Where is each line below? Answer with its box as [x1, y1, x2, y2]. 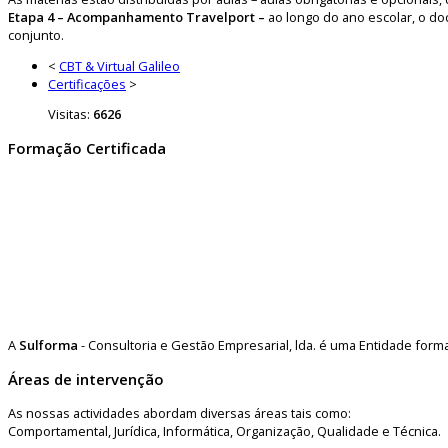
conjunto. [8, 25, 64, 44]
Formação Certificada [8, 138, 166, 159]
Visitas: [48, 105, 93, 124]
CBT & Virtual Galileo [59, 56, 180, 75]
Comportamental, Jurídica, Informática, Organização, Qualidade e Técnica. [8, 422, 441, 441]
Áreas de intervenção [8, 369, 164, 390]
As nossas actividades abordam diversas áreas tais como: [8, 404, 351, 423]
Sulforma [19, 336, 78, 355]
